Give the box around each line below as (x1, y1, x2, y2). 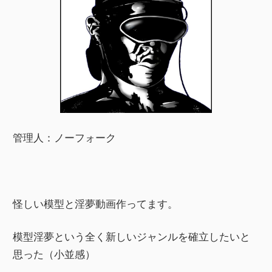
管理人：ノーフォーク (13, 131, 117, 144)
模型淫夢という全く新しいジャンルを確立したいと (13, 230, 251, 243)
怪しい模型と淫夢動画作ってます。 (13, 197, 178, 210)
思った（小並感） (13, 248, 96, 261)
